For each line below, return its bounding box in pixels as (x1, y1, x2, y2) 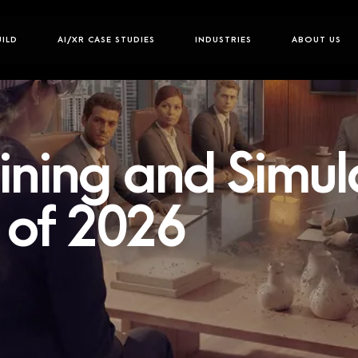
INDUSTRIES (195, 35, 253, 45)
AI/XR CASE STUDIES (58, 35, 156, 45)
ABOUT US (292, 35, 342, 45)
